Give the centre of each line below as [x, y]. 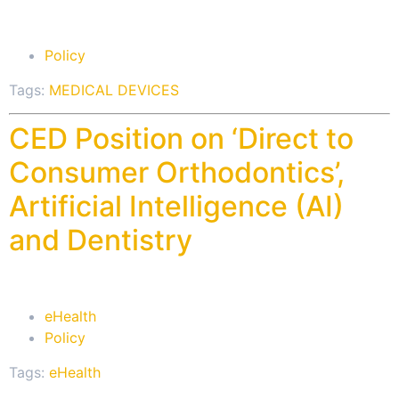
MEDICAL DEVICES [114, 90]
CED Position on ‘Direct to [181, 139]
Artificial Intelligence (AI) [176, 207]
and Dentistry [101, 240]
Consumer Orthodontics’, [177, 173]
